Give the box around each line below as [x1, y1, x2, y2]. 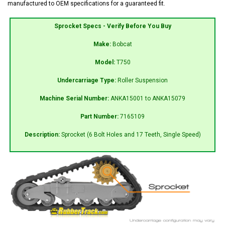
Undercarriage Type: [57, 76, 118, 84]
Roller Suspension [118, 76, 168, 84]
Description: [24, 131, 61, 138]
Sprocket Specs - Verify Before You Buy [54, 22, 171, 30]
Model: [94, 58, 117, 66]
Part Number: [80, 113, 120, 120]
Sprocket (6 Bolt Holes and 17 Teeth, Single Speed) [61, 131, 201, 138]
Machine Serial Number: [40, 94, 110, 102]
